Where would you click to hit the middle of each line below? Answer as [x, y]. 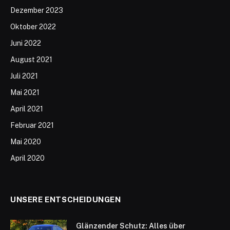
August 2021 [31, 59]
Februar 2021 [32, 125]
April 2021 [27, 109]
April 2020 [27, 158]
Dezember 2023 [37, 10]
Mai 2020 [26, 141]
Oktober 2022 [33, 26]
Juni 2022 [26, 43]
